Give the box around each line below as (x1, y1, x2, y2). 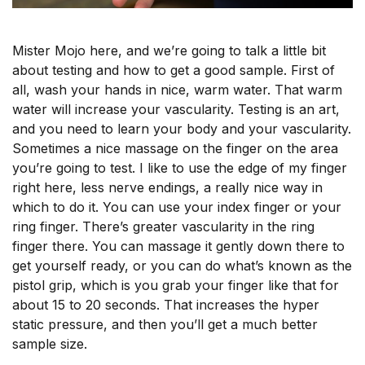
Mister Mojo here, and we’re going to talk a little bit (12, 42, 326, 59)
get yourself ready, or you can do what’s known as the (12, 257, 352, 274)
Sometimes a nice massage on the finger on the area (12, 140, 338, 156)
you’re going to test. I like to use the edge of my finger (12, 160, 347, 176)
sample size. (12, 336, 87, 352)
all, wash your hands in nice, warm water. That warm (12, 81, 342, 98)
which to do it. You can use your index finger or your (12, 199, 341, 215)
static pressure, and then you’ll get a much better (12, 316, 318, 332)
